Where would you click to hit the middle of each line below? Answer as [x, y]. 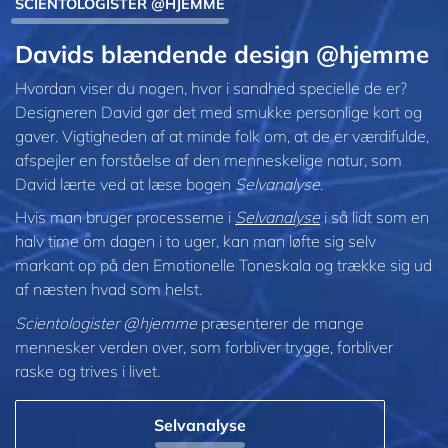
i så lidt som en [374, 217]
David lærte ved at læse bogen [125, 183]
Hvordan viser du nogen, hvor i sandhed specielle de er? [211, 87]
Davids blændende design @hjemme [222, 53]
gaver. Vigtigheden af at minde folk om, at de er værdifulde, [222, 135]
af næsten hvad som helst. [108, 289]
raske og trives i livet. [87, 370]
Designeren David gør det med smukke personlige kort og [218, 111]
